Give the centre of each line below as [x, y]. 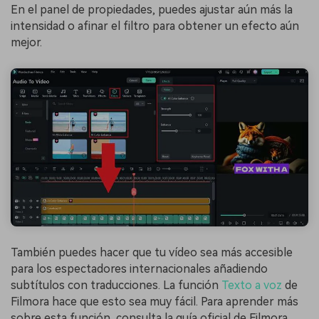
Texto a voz [252, 286]
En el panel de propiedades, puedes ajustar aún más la [152, 9]
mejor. [26, 42]
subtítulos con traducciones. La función [116, 286]
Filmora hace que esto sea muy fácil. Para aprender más [155, 302]
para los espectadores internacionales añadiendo [139, 269]
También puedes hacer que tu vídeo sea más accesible [152, 253]
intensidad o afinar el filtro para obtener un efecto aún [155, 26]
